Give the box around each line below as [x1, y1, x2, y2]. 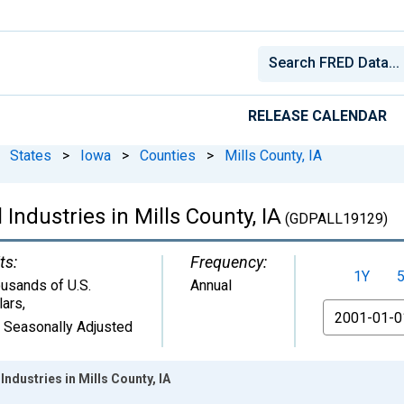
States [10, 146, 51, 164]
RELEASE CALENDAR [248, 106, 387, 124]
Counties [140, 146, 196, 164]
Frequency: [190, 252, 267, 271]
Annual [190, 276, 232, 294]
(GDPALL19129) [281, 209, 388, 227]
